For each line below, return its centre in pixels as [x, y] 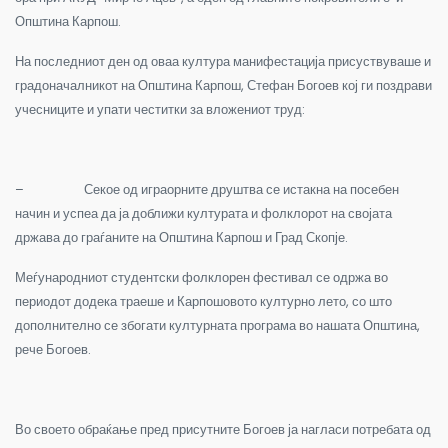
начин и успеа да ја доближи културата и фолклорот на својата [203, 213]
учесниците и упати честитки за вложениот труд [158, 109]
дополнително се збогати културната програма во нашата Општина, [217, 325]
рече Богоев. [53, 349]
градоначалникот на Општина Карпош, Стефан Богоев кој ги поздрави [223, 85]
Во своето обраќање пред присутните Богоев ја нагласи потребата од [223, 429]
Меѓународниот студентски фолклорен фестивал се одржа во [201, 277]
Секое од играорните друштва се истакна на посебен [241, 189]
